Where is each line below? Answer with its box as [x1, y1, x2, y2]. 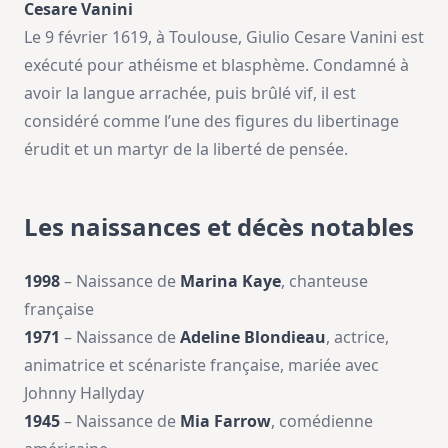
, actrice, [326, 326, 389, 348]
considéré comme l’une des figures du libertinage [24, 110, 399, 132]
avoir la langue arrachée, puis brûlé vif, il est [24, 82, 356, 104]
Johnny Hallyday [24, 382, 144, 404]
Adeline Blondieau [180, 326, 326, 348]
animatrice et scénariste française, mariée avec [24, 354, 379, 376]
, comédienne [271, 410, 373, 432]
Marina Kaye [180, 270, 281, 292]
